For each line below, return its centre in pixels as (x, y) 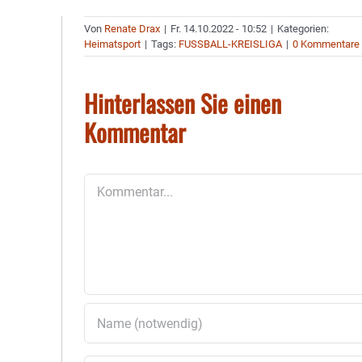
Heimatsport (113, 44)
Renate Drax (133, 29)
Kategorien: (303, 29)
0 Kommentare (326, 44)
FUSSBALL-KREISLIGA (231, 44)
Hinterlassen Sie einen (183, 103)
